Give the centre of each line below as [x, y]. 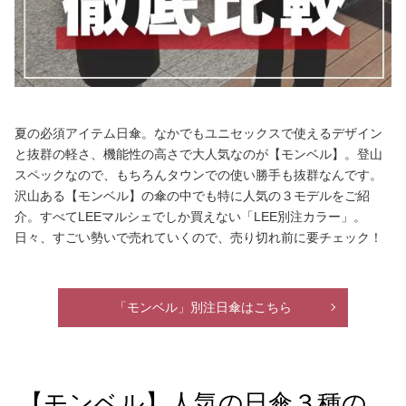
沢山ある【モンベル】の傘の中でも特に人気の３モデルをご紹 [192, 195]
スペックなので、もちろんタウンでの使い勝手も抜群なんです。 [198, 174]
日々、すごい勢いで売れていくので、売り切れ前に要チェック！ [198, 237]
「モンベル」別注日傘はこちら [203, 307]
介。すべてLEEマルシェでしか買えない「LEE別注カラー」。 [190, 216]
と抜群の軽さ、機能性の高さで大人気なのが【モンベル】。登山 [198, 154]
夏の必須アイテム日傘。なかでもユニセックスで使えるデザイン [198, 133]
